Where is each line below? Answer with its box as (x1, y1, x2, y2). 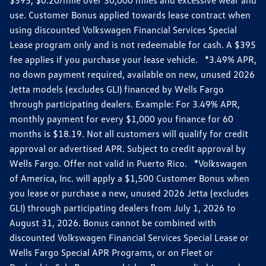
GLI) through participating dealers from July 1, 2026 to (9, 201, 236, 214)
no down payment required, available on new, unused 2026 (9, 68, 255, 80)
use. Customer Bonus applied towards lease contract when (9, 8, 251, 21)
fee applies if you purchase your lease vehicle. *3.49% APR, (9, 53, 256, 65)
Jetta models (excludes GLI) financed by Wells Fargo (9, 83, 224, 95)
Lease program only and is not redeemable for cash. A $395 (9, 38, 256, 50)
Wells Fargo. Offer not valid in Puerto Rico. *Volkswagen (9, 157, 247, 169)
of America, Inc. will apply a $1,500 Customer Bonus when (9, 172, 249, 184)
